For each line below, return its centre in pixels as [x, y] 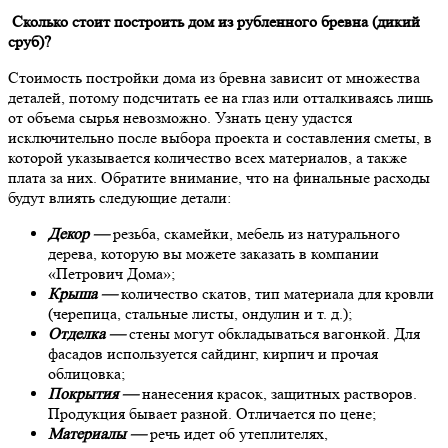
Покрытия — [93, 393]
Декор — [78, 233]
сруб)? [29, 41]
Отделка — [86, 333]
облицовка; [86, 373]
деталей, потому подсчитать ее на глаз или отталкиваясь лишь [220, 97]
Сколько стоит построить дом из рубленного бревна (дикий [214, 21]
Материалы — [97, 433]
